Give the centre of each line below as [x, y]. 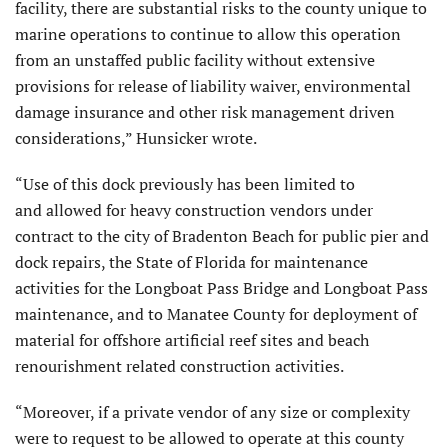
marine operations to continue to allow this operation [208, 33]
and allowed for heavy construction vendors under [194, 209]
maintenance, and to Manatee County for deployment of [216, 313]
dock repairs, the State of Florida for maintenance [191, 261]
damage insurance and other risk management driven [205, 111]
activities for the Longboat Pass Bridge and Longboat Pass [221, 287]
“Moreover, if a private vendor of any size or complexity [212, 411]
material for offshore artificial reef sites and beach [192, 339]
